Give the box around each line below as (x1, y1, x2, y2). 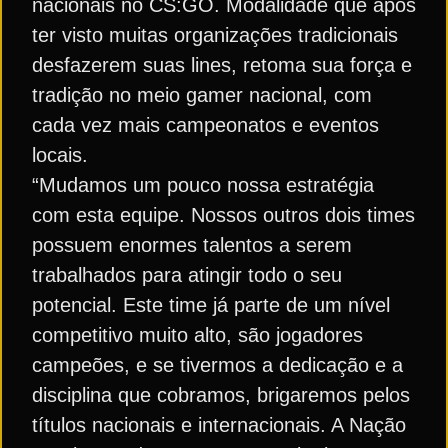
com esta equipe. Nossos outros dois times (32, 204, 415, 226)
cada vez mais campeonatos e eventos (32, 114, 379, 136)
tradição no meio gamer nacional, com (32, 84, 372, 106)
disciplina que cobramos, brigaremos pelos (32, 384, 410, 406)
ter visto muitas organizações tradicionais (32, 24, 398, 46)
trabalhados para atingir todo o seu (32, 264, 342, 286)
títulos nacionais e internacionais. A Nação (32, 414, 406, 436)
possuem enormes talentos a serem (32, 234, 352, 256)
